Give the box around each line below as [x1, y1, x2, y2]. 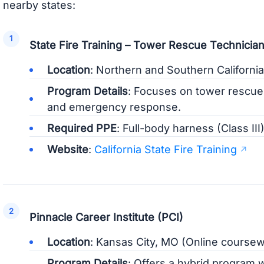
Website [47, 143, 88, 156]
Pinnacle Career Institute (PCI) [29, 211, 183, 224]
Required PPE [47, 122, 117, 134]
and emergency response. [47, 101, 181, 113]
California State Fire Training [94, 143, 237, 156]
